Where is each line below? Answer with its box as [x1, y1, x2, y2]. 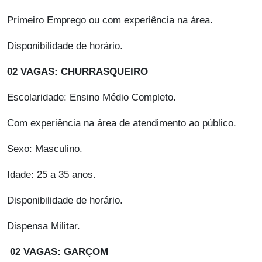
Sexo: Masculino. [7, 143, 82, 155]
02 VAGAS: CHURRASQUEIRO [7, 66, 148, 78]
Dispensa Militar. [7, 220, 80, 232]
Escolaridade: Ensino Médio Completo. [7, 92, 176, 104]
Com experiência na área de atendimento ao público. [7, 118, 236, 129]
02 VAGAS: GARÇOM [10, 246, 108, 258]
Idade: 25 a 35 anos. [7, 169, 96, 181]
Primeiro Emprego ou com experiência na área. [7, 15, 213, 26]
